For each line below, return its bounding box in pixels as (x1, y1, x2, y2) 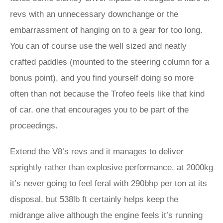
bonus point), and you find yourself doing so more (10, 73, 194, 83)
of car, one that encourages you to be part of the (10, 105, 189, 114)
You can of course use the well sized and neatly (10, 41, 187, 51)
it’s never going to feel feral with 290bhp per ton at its (10, 179, 207, 188)
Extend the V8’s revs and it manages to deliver (10, 147, 184, 156)
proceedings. (10, 121, 60, 130)
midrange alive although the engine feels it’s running (10, 211, 203, 220)
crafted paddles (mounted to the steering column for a (10, 57, 209, 67)
